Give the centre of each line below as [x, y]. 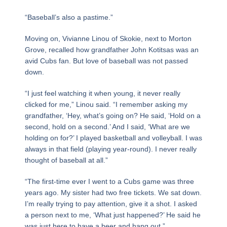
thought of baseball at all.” [66, 160]
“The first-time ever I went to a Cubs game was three [109, 181]
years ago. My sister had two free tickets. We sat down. [113, 192]
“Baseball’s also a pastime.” [69, 17]
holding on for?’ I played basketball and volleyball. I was [113, 138]
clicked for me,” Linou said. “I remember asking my [106, 104]
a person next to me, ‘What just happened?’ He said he [112, 215]
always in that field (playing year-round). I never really [110, 149]
